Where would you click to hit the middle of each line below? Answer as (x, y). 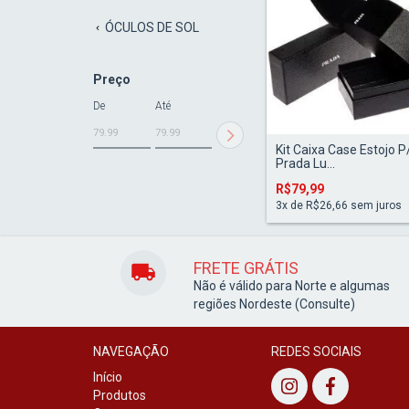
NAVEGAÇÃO (131, 351)
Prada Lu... (305, 163)
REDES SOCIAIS (316, 351)
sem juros (375, 205)
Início (108, 377)
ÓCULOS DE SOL (151, 27)
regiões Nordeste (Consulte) (274, 304)
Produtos (120, 395)
